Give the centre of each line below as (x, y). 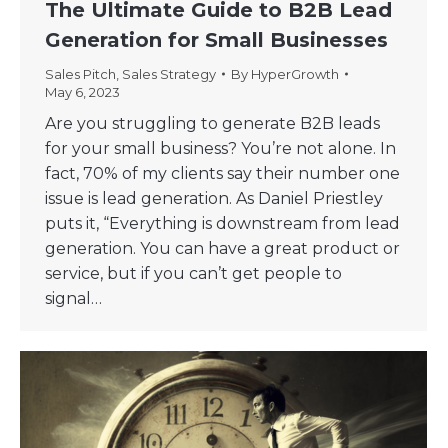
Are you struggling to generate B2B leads (212, 124)
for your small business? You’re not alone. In (220, 149)
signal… (73, 299)
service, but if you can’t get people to (193, 274)
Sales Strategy (169, 74)
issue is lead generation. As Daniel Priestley (214, 199)
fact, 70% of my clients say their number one (222, 174)
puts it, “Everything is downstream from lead (222, 224)
